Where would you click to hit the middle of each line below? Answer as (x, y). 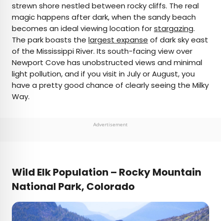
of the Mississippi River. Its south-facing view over (102, 51)
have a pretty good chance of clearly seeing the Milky (110, 85)
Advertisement (110, 125)
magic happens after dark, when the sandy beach (104, 17)
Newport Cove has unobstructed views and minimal (107, 63)
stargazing (174, 29)
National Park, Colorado (74, 187)
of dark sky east (178, 40)
